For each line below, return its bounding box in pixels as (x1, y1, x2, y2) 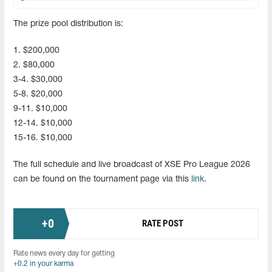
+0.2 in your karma (13, 260, 73, 267)
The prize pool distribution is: (13, 19, 123, 28)
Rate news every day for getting (13, 250, 115, 257)
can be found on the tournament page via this (13, 175, 191, 183)
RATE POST (142, 218, 183, 229)
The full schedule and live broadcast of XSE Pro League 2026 (13, 160, 250, 169)
